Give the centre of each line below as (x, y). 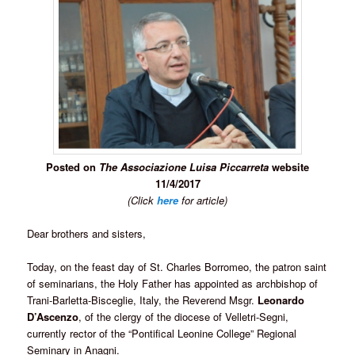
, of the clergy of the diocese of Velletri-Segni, (184, 316)
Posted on (73, 166)
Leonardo (281, 300)
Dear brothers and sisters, (87, 233)
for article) (203, 200)
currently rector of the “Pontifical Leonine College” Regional (162, 333)
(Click (142, 200)
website (289, 166)
